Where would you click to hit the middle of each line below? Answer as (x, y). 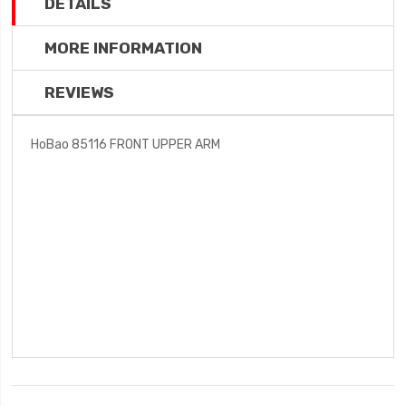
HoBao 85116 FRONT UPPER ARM (126, 144)
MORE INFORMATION (124, 48)
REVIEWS (80, 92)
